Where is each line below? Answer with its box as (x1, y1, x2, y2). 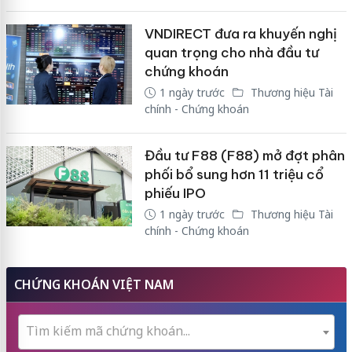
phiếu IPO (144, 185, 206, 203)
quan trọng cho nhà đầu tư (144, 44, 319, 62)
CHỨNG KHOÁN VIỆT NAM (13, 276, 174, 294)
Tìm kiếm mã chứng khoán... (25, 322, 190, 340)
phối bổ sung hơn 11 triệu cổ (144, 166, 324, 184)
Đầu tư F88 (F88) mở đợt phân (144, 147, 345, 165)
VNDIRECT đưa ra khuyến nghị (144, 25, 337, 43)
